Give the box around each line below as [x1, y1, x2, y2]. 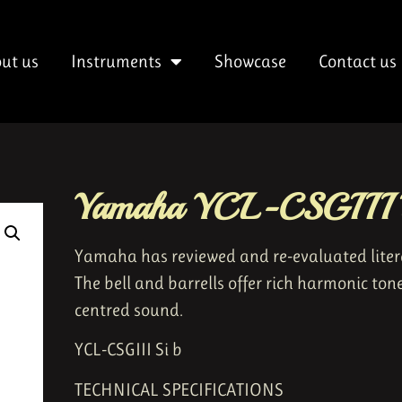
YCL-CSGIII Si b [74, 339, 182, 361]
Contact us [318, 50, 397, 72]
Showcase [214, 50, 286, 72]
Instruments [70, 50, 162, 72]
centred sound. [74, 300, 183, 321]
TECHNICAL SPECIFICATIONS [74, 379, 284, 400]
